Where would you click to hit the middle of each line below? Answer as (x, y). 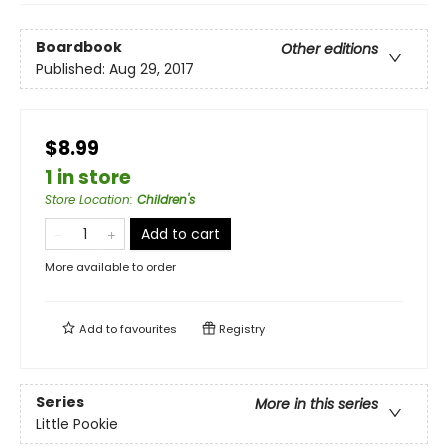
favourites (148, 329)
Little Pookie (77, 424)
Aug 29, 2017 (151, 69)
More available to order (110, 267)
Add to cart (180, 234)
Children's (166, 199)
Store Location (87, 199)
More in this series (316, 404)
